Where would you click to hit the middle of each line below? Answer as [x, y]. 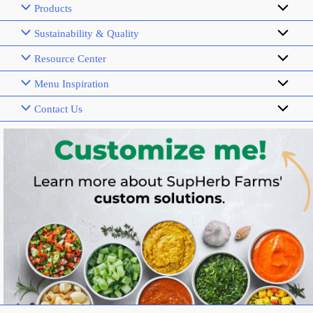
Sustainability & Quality [87, 33]
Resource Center [71, 58]
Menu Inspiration [72, 83]
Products [53, 8]
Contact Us [59, 109]
